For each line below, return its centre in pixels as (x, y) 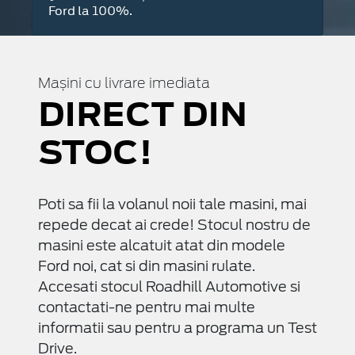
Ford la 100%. (90, 11)
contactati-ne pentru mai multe (147, 307)
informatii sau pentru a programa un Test (177, 328)
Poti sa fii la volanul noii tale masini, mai (172, 204)
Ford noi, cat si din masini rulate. (147, 266)
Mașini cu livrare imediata (124, 84)
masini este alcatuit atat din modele (162, 246)
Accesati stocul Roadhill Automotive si (169, 287)
